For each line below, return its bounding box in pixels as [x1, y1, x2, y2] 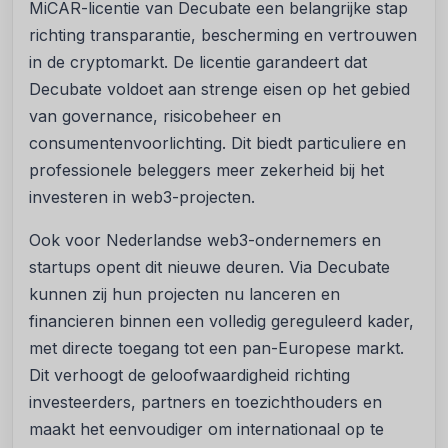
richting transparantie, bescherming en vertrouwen [29, 25, 417, 46]
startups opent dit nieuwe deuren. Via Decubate [29, 257, 390, 278]
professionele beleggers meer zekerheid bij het [29, 160, 384, 181]
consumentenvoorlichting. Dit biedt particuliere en [29, 133, 406, 154]
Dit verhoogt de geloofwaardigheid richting [29, 365, 350, 386]
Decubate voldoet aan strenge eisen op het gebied [29, 79, 410, 100]
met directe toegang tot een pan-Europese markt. [29, 338, 404, 359]
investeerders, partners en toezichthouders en [29, 392, 382, 413]
